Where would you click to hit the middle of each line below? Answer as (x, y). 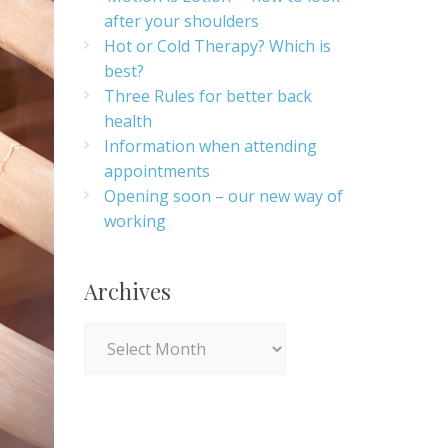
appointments (156, 171)
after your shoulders (181, 21)
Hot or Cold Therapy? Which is (217, 46)
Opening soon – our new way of (223, 196)
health (127, 121)
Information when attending (210, 146)
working (134, 221)
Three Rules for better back (207, 96)
